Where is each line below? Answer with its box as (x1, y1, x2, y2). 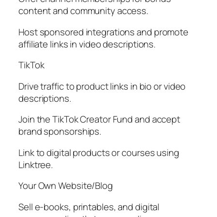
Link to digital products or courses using (18, 146, 179, 159)
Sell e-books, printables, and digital (18, 200, 160, 213)
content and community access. (18, 4, 149, 17)
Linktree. (18, 158, 53, 171)
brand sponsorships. (18, 125, 102, 138)
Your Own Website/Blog (18, 179, 113, 192)
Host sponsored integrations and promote (18, 25, 189, 38)
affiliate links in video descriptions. (18, 37, 156, 50)
